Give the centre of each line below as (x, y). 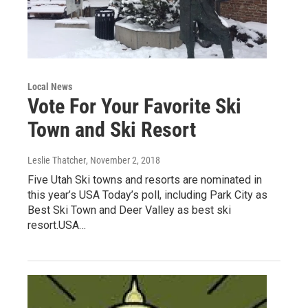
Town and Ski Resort (112, 130)
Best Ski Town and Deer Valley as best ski (129, 210)
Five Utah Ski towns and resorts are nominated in (145, 180)
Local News (50, 87)
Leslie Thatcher (57, 161)
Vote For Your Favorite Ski (134, 107)
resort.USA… (57, 225)
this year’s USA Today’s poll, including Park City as (147, 195)
